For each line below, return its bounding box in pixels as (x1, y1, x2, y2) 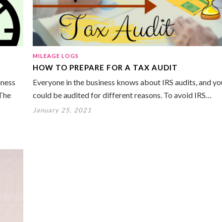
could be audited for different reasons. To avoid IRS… (33, 90, 212, 100)
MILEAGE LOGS (33, 53, 79, 59)
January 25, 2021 (33, 106, 92, 114)
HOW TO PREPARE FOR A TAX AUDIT (33, 63, 178, 72)
